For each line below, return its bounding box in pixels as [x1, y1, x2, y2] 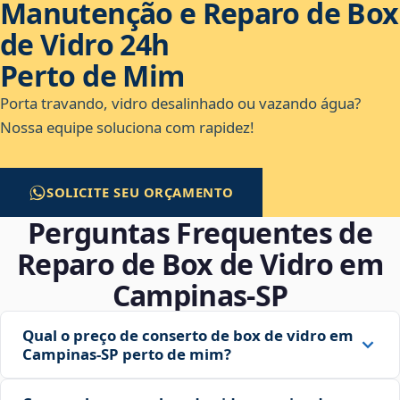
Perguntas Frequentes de [27, 213, 373, 253]
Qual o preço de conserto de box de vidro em [22, 325, 354, 346]
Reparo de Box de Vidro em [17, 245, 383, 284]
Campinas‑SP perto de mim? [22, 344, 231, 365]
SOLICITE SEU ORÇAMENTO [46, 183, 235, 202]
